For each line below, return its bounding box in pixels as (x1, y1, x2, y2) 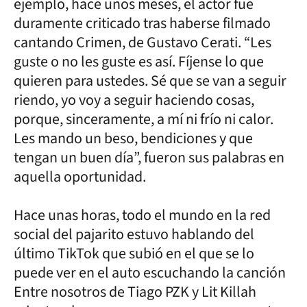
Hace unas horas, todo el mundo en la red (14, 204, 271, 226)
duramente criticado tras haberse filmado (14, 12, 271, 34)
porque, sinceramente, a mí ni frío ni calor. (14, 108, 273, 130)
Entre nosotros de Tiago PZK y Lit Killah (14, 280, 256, 303)
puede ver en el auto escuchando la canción (14, 261, 286, 284)
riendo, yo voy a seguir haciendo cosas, (14, 88, 254, 111)
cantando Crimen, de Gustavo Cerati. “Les (14, 31, 271, 53)
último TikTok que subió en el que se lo (14, 242, 254, 265)
